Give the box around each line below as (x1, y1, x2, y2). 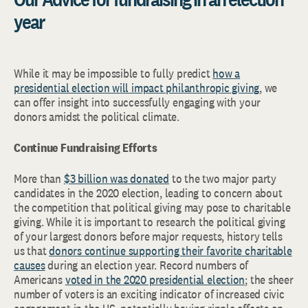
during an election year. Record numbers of (45, 256, 249, 273)
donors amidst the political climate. (14, 108, 180, 124)
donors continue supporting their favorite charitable (49, 242, 292, 258)
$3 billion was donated (63, 170, 169, 186)
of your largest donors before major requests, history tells (14, 228, 283, 244)
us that (14, 242, 49, 258)
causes (14, 256, 45, 273)
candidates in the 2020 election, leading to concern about (14, 184, 283, 201)
